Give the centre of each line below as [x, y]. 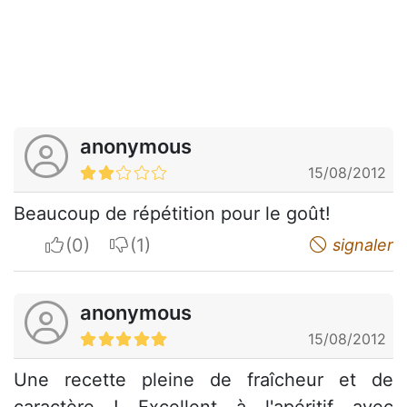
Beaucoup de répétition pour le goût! [172, 214]
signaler [361, 245]
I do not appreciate [210, 245]
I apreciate [109, 245]
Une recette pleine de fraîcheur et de [203, 380]
